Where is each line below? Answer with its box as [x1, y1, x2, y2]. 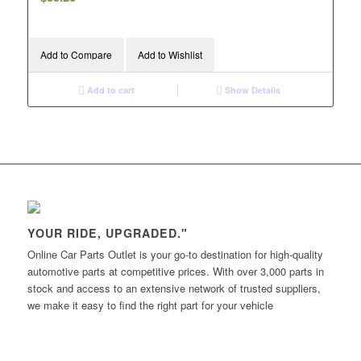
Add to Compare [39, 47, 112, 61]
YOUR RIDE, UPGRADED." [27, 224, 188, 241]
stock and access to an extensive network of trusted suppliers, [27, 280, 321, 296]
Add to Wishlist [137, 47, 202, 61]
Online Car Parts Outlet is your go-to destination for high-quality [27, 246, 323, 262]
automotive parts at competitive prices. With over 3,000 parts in [27, 263, 324, 279]
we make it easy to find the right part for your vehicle [27, 297, 273, 313]
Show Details [222, 83, 281, 96]
